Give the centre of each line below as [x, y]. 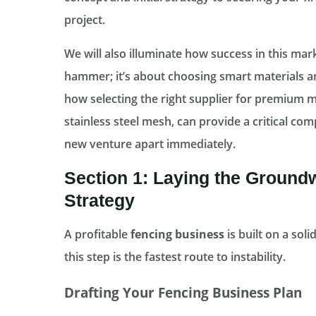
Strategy [99, 201]
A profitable [97, 235]
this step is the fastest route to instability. [175, 257]
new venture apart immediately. [150, 144]
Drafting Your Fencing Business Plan [183, 292]
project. [84, 20]
